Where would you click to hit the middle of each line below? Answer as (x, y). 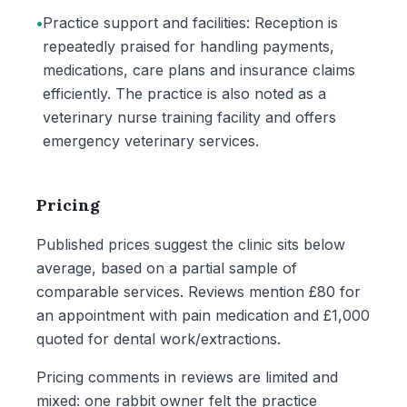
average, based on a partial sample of (167, 268)
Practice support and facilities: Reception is (190, 23)
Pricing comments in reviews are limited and (187, 377)
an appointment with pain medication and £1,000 (203, 315)
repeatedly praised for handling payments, (189, 46)
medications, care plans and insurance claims (199, 70)
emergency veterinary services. (151, 141)
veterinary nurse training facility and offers (189, 117)
